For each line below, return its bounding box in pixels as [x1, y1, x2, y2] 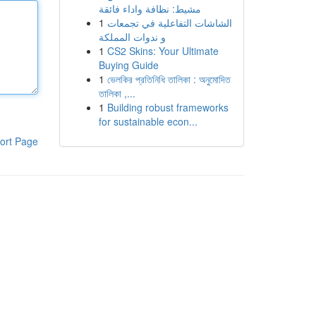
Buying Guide [98, 58, 159, 72]
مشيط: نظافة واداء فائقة [98, 1, 201, 16]
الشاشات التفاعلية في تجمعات [107, 16, 232, 30]
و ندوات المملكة [98, 30, 166, 44]
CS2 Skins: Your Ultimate [107, 44, 219, 58]
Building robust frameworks [107, 100, 229, 114]
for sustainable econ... [98, 114, 197, 128]
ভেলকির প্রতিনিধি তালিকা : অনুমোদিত [107, 72, 231, 86]
